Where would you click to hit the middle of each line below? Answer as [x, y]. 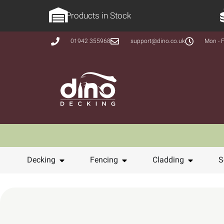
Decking [41, 160]
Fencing [104, 160]
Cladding [168, 160]
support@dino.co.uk [157, 41]
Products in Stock [98, 15]
